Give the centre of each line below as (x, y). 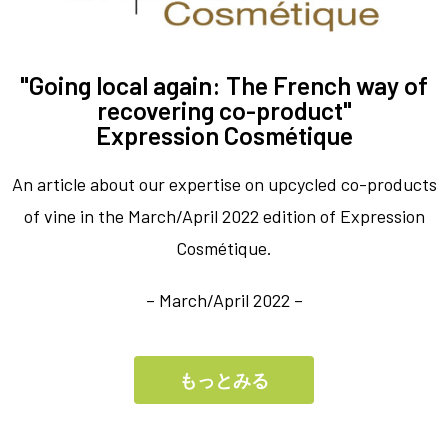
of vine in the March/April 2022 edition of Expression (224, 216)
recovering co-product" (224, 110)
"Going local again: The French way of (224, 85)
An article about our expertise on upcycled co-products (224, 184)
